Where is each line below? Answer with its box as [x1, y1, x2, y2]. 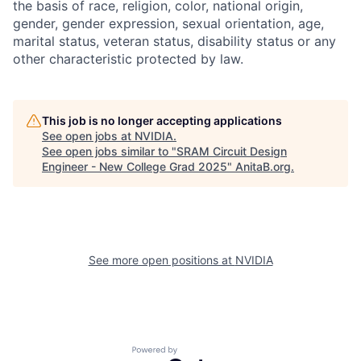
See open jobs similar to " [42, 144, 176, 158]
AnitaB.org [235, 160, 291, 173]
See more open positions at [88, 253, 235, 267]
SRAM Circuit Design [176, 144, 287, 158]
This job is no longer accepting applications [42, 114, 282, 127]
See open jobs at [42, 129, 135, 143]
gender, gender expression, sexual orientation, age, [13, 15, 324, 31]
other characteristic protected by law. [13, 51, 243, 67]
